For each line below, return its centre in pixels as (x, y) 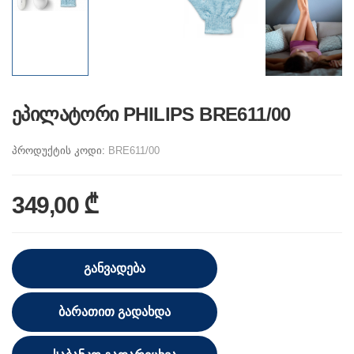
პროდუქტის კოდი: (60, 151)
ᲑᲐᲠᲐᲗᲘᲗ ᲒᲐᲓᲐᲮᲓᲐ (115, 311)
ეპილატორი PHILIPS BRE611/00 (151, 115)
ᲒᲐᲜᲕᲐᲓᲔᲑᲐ (115, 269)
